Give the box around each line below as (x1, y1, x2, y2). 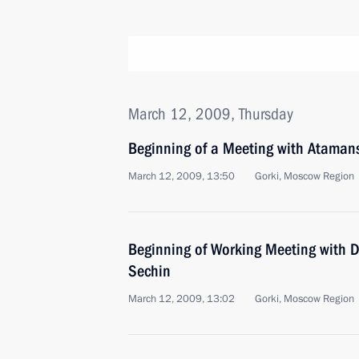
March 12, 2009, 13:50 (128, 169, 235, 184)
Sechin (128, 261, 171, 280)
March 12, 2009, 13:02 (128, 292, 235, 306)
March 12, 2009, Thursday (128, 104, 293, 123)
